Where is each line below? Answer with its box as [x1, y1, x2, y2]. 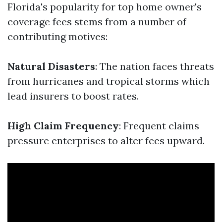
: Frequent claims [119, 119, 199, 132]
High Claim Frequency [7, 119, 119, 132]
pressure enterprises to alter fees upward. [7, 134, 205, 147]
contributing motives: [7, 30, 108, 43]
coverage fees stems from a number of [7, 15, 186, 28]
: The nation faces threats [95, 60, 214, 72]
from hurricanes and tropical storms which [7, 75, 210, 87]
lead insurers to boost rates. [7, 90, 139, 102]
